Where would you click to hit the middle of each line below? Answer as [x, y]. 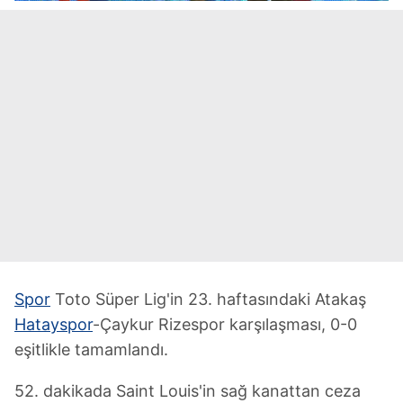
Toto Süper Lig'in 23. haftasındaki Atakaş [208, 299]
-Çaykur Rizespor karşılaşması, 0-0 [225, 324]
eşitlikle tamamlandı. [91, 349]
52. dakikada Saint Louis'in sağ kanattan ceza [188, 390]
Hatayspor [54, 324]
